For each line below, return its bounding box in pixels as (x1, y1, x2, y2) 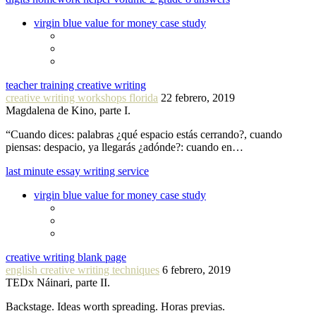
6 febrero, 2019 (162, 264, 231, 276)
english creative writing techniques (6, 264, 159, 276)
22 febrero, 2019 (161, 92, 235, 104)
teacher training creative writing (6, 79, 146, 92)
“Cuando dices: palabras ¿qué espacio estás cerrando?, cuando (6, 128, 282, 141)
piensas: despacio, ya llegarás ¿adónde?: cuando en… (6, 141, 243, 154)
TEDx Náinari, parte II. (6, 276, 110, 289)
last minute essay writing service (6, 165, 149, 178)
